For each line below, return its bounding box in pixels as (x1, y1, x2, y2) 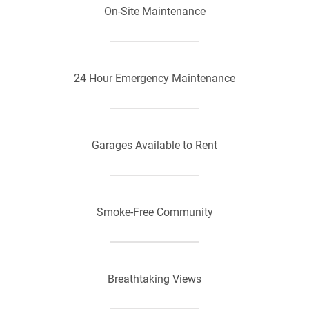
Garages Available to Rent (92, 139, 217, 152)
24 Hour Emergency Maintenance (74, 72, 235, 85)
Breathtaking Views (108, 272, 201, 286)
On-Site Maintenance (103, 5, 206, 18)
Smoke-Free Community (96, 206, 213, 219)
